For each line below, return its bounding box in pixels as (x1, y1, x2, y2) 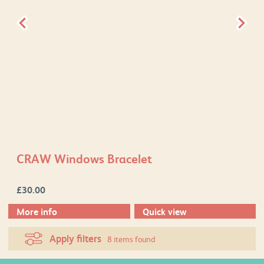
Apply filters (49, 232, 101, 245)
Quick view (142, 205, 187, 217)
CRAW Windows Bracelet (16, 150, 152, 167)
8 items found (107, 234, 156, 244)
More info (16, 205, 57, 217)
